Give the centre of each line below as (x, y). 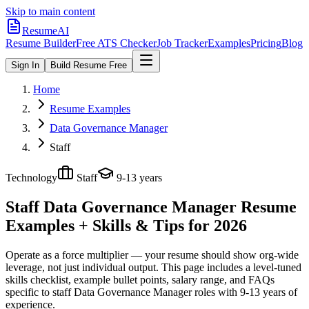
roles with (215, 292)
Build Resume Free (89, 65)
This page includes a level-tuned (230, 267)
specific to (28, 292)
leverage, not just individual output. (82, 267)
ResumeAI (46, 31)
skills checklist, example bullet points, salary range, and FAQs (140, 279)
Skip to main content (50, 11)
